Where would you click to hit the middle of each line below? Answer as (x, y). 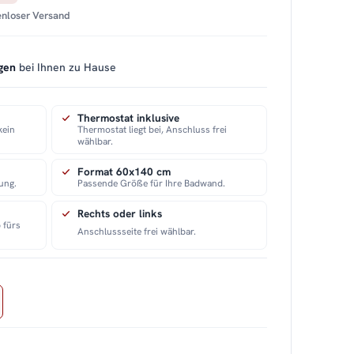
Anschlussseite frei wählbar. (137, 231)
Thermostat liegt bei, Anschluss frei (153, 130)
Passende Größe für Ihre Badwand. (152, 184)
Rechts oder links (120, 214)
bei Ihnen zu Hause (66, 68)
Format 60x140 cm (124, 172)
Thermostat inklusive (129, 118)
